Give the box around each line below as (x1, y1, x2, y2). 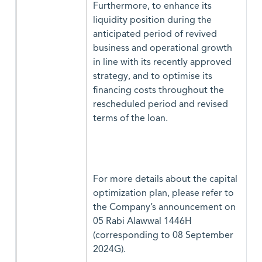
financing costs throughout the (93, 86, 224, 95)
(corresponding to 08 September (93, 231, 233, 240)
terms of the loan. (93, 114, 168, 123)
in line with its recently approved (93, 58, 232, 67)
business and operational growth (93, 44, 232, 53)
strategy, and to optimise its (93, 72, 212, 81)
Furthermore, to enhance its (93, 2, 212, 11)
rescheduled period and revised (93, 100, 228, 109)
